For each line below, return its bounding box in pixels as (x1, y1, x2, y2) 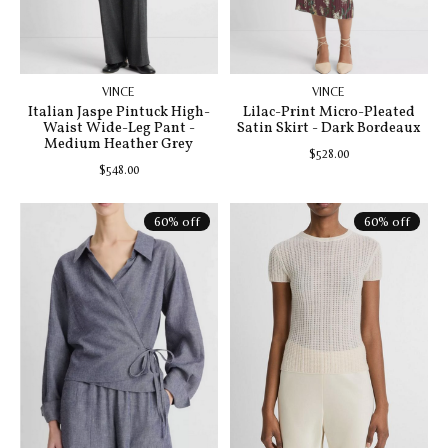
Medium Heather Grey (44, 133, 194, 154)
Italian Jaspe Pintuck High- (27, 101, 210, 122)
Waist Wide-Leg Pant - (42, 117, 195, 138)
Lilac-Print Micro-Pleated (242, 101, 415, 122)
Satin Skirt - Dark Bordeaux (236, 117, 421, 138)
